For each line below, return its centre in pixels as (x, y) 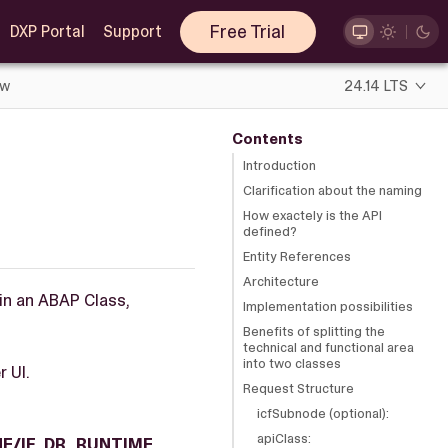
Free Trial (248, 31)
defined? (270, 231)
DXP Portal (47, 31)
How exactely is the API (312, 215)
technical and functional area (328, 347)
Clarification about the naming (332, 190)
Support (132, 31)
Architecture (281, 281)
